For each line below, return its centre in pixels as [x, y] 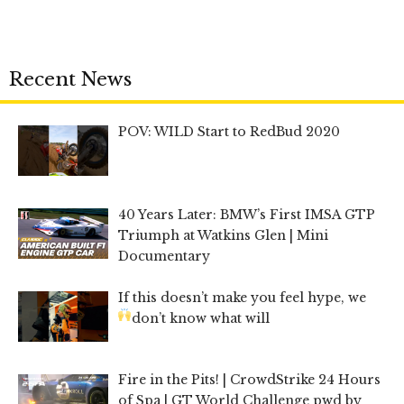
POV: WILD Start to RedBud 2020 [229, 131]
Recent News [70, 79]
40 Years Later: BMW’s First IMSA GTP [246, 214]
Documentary [164, 256]
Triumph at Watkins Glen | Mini [223, 235]
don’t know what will [201, 318]
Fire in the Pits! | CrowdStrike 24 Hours [249, 380]
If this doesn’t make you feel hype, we [242, 297]
